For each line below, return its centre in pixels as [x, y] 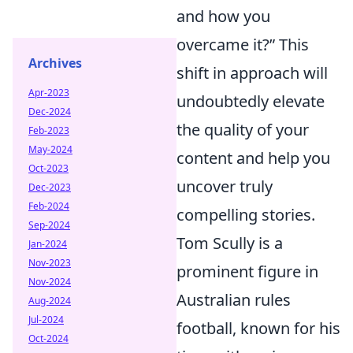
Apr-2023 [49, 93]
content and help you [253, 158]
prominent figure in [247, 271]
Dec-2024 [50, 111]
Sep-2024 [49, 225]
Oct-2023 [48, 168]
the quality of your [243, 129]
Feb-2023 [49, 130]
